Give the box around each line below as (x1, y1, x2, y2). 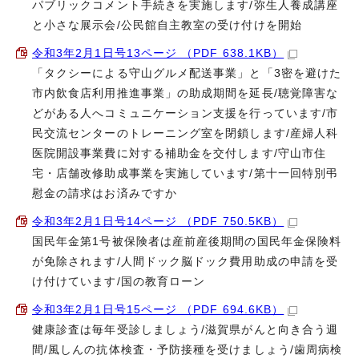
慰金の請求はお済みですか (32, 187, 177, 200)
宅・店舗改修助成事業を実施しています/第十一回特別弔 (32, 167, 339, 180)
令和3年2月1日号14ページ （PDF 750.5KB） (32, 215, 284, 228)
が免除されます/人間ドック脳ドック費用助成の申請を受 (32, 255, 339, 268)
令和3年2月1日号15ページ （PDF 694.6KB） (32, 303, 284, 317)
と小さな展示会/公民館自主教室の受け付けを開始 (32, 18, 302, 32)
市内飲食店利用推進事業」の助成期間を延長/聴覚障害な (32, 87, 339, 100)
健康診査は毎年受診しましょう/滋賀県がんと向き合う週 (32, 323, 339, 337)
